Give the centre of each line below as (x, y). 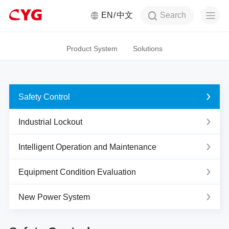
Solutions (147, 48)
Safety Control (44, 97)
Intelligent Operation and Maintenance (87, 147)
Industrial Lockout (50, 122)
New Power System (54, 197)
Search (173, 15)
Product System (92, 48)
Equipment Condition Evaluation (77, 172)
